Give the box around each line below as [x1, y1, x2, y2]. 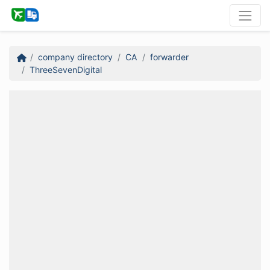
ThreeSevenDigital [29, 64, 102, 75]
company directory [37, 51, 113, 62]
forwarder [149, 51, 189, 62]
